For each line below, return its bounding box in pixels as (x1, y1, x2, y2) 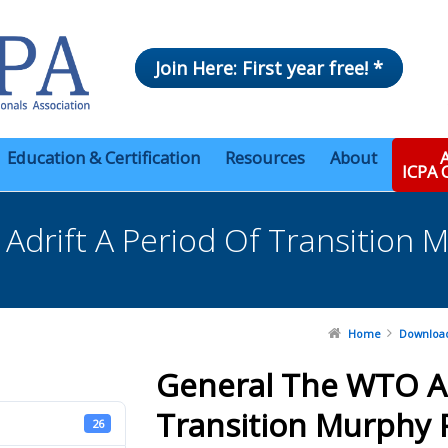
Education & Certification (7, 146, 200, 170)
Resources (225, 146, 305, 170)
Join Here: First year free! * (155, 56, 383, 80)
